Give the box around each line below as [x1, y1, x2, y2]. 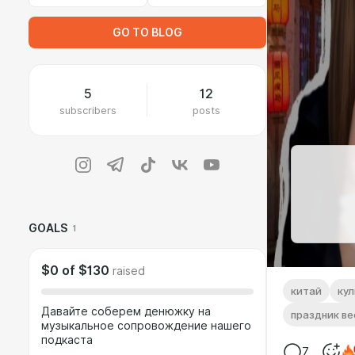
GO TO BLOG [113, 26, 182, 39]
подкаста [41, 334, 93, 346]
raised [113, 265, 145, 277]
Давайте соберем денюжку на [41, 305, 211, 318]
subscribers [59, 104, 116, 116]
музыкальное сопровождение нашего [41, 319, 251, 332]
